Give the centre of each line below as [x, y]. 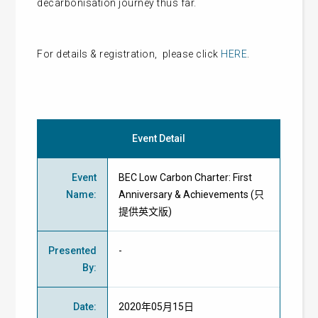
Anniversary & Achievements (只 [192, 194]
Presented [73, 251]
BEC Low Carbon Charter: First [186, 177]
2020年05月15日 [157, 307]
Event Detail [159, 138]
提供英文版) [146, 212]
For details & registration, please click [129, 54]
